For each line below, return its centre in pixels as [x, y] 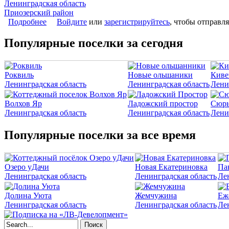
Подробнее [27, 21]
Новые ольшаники [160, 75]
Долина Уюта [28, 196]
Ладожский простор [163, 104]
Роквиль [19, 75]
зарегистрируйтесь [137, 21]
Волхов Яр [23, 104]
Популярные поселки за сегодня [94, 43]
